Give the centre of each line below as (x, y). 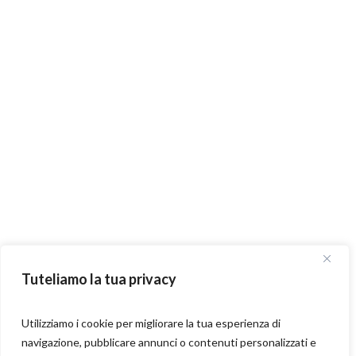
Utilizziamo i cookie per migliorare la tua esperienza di (151, 323)
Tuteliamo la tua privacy (99, 279)
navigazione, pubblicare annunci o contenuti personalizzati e (169, 342)
